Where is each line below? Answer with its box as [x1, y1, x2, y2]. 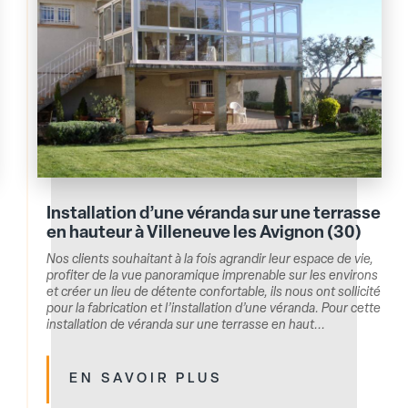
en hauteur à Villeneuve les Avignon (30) [46, 225, 362, 243]
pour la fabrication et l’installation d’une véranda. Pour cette [46, 302, 382, 317]
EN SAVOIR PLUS [69, 372, 223, 387]
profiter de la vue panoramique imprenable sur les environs [46, 270, 379, 284]
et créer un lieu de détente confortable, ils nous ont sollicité [46, 286, 382, 301]
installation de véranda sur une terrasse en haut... [46, 319, 326, 333]
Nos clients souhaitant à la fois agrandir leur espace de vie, [46, 253, 374, 268]
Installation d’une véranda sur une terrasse [46, 206, 382, 224]
